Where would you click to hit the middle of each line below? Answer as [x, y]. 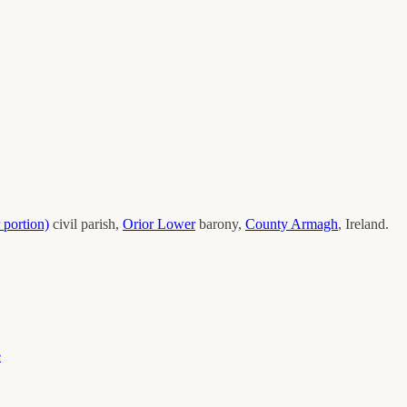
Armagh [314, 223]
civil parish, [88, 223]
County [268, 223]
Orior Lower [159, 223]
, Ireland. [363, 223]
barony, [222, 223]
